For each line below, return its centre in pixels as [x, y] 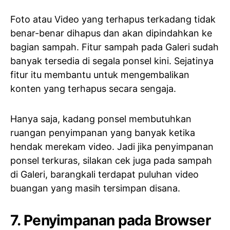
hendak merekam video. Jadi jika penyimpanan [112, 147]
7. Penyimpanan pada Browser [111, 220]
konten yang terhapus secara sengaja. [93, 89]
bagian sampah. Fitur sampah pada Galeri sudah [114, 47]
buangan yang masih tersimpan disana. [95, 188]
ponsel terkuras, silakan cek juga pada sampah [111, 160]
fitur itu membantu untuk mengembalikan [100, 75]
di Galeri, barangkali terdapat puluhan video [104, 174]
